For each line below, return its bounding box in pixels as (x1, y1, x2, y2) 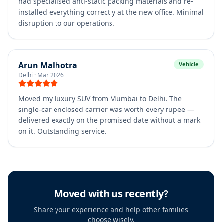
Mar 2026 (37, 71, 64, 79)
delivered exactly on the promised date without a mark (18, 115, 200, 125)
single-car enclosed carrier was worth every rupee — (18, 105, 194, 114)
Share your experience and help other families (34, 205, 188, 214)
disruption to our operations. (18, 18, 114, 28)
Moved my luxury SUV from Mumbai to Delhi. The (18, 94, 182, 103)
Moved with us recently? (54, 187, 168, 200)
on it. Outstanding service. (18, 126, 107, 136)
